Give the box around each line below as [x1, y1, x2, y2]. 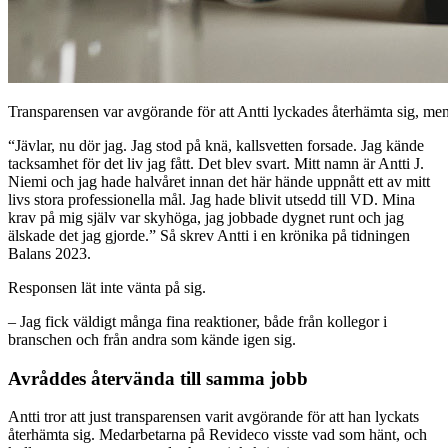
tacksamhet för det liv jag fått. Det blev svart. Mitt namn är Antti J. [8, 155, 424, 173]
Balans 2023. [8, 245, 91, 263]
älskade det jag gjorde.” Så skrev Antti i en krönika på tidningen [8, 227, 410, 245]
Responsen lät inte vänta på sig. [8, 279, 206, 297]
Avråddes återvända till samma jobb [8, 367, 308, 389]
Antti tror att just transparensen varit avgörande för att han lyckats [8, 408, 419, 426]
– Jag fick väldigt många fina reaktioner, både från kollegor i [8, 313, 387, 331]
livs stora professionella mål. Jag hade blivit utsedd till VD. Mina [8, 191, 415, 209]
